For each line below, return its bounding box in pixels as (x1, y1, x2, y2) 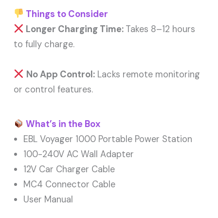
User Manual (23, 193, 73, 205)
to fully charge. (14, 38, 75, 50)
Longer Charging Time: (23, 23, 126, 35)
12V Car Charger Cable (23, 163, 115, 175)
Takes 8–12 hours (125, 23, 195, 35)
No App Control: (26, 68, 95, 80)
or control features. (14, 83, 93, 95)
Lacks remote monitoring (94, 68, 200, 80)
